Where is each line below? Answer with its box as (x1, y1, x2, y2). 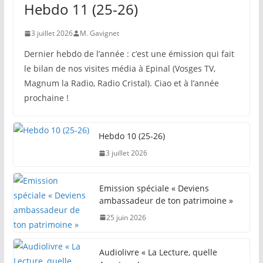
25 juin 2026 (106, 212, 146, 222)
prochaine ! (23, 92, 69, 104)
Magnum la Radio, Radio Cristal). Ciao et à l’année (23, 77, 219, 89)
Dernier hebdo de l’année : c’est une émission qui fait (23, 48, 234, 60)
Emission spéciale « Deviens (99, 182, 209, 194)
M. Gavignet (79, 28, 119, 39)
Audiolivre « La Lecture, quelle (99, 247, 217, 258)
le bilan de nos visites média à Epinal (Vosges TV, (23, 63, 215, 75)
